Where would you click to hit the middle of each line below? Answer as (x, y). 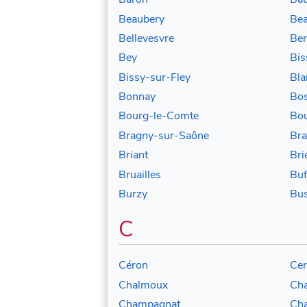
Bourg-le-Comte (159, 116)
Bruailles (140, 174)
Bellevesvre (146, 38)
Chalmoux (143, 285)
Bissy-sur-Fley (155, 77)
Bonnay (137, 97)
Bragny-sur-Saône (164, 135)
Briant (133, 155)
